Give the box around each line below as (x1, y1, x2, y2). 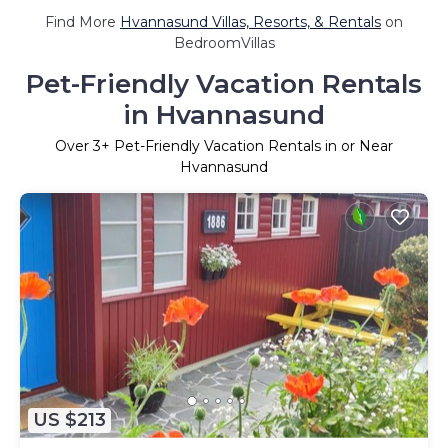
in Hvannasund (123, 98, 325, 131)
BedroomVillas (173, 33, 275, 52)
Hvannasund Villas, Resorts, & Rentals (120, 12, 381, 31)
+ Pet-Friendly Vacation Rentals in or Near (101, 136, 393, 155)
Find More (45, 12, 120, 31)
